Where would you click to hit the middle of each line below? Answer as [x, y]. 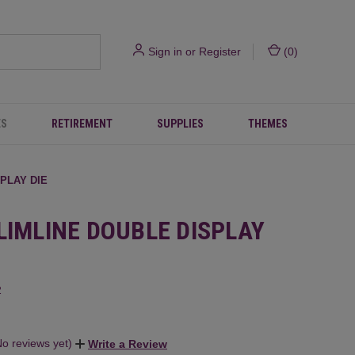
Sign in [165, 51]
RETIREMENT [82, 124]
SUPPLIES [180, 124]
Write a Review [128, 344]
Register [220, 51]
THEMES [268, 124]
